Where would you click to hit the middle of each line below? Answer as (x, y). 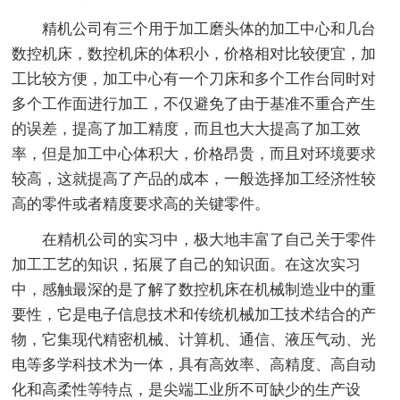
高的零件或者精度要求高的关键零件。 (141, 204)
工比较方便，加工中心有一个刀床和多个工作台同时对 (194, 79)
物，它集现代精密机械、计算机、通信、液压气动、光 (194, 339)
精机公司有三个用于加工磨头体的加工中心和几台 (209, 29)
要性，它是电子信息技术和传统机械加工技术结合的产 (194, 314)
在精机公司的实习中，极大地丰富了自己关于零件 (209, 239)
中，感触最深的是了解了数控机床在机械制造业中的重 (194, 289)
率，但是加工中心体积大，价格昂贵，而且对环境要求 (194, 154)
